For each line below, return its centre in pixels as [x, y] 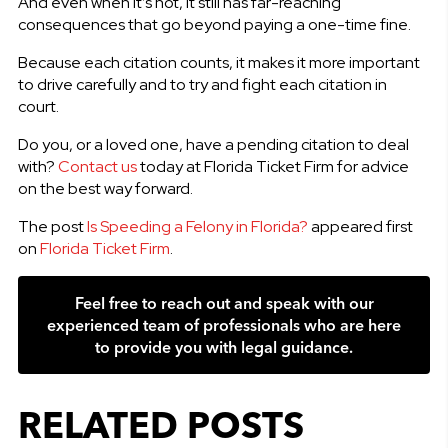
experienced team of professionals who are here [224, 324]
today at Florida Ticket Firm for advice [272, 166]
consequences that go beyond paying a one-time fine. [214, 24]
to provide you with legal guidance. [224, 346]
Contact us [97, 166]
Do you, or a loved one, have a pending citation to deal [213, 144]
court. [38, 106]
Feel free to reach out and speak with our [224, 302]
